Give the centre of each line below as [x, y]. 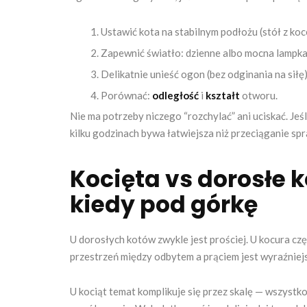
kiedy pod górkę [164, 205]
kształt [223, 96]
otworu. [259, 96]
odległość [175, 96]
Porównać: [126, 96]
